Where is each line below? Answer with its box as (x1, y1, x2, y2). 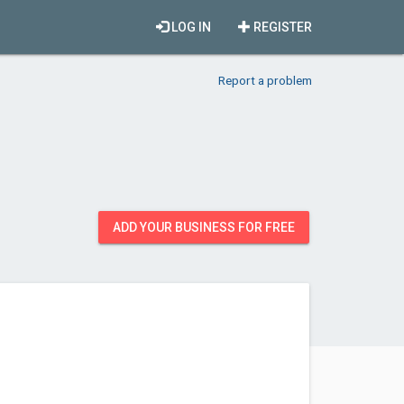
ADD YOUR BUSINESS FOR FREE (113, 220, 295, 234)
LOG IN (169, 20, 211, 34)
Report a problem (218, 73, 312, 87)
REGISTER (251, 20, 312, 34)
